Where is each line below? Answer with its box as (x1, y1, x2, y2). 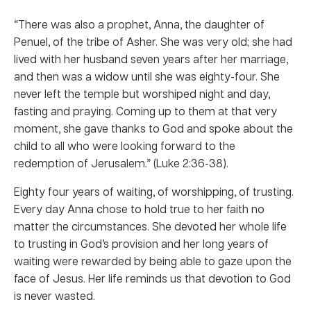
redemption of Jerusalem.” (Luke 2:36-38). (14, 155, 228, 170)
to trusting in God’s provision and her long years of (14, 235, 269, 251)
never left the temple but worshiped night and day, (14, 85, 270, 101)
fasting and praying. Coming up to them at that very (14, 103, 277, 118)
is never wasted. (14, 287, 95, 303)
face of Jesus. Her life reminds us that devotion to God (14, 270, 291, 285)
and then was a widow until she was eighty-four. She (14, 68, 280, 83)
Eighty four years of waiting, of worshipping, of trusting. (14, 183, 294, 199)
